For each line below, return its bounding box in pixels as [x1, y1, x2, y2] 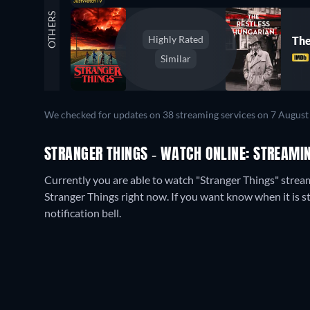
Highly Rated [148, 33, 203, 45]
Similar [161, 52, 191, 64]
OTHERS [46, 10, 57, 48]
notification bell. [44, 206, 121, 219]
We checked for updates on [44, 109, 163, 120]
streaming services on [174, 109, 271, 120]
